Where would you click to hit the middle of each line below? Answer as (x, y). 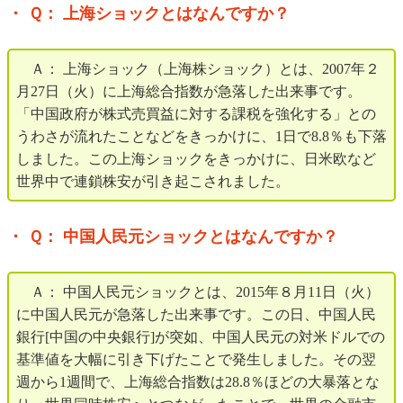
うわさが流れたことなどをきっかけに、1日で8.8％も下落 (201, 137)
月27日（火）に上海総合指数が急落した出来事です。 (189, 92)
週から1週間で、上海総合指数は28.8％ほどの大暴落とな (198, 382)
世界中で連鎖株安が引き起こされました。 (153, 182)
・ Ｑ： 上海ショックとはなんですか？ (148, 14)
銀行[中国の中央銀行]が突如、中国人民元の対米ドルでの (201, 337)
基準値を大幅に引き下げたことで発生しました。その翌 (196, 360)
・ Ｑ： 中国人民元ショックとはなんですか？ (173, 237)
